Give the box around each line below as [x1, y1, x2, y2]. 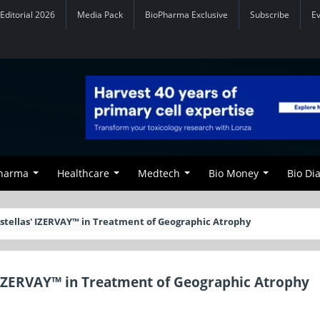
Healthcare [57, 166, 109, 180]
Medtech [138, 166, 180, 180]
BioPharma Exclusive [145, 9, 228, 20]
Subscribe [250, 9, 289, 20]
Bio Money [209, 166, 259, 180]
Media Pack [77, 9, 123, 20]
